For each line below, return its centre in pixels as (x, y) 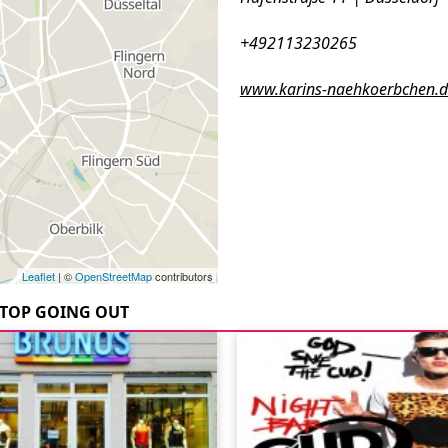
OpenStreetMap (113, 276)
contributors (182, 276)
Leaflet (38, 276)
